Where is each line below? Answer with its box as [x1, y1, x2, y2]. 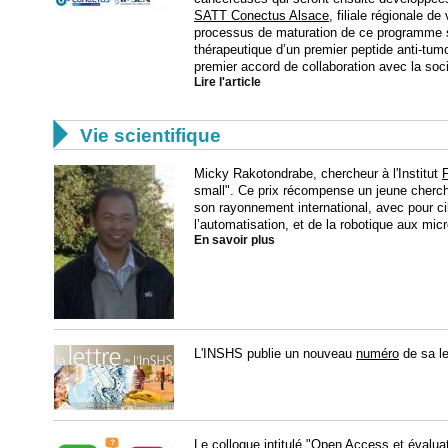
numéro [356, 346, 399, 362]
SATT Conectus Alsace [194, 8, 329, 24]
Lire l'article [194, 76, 261, 89]
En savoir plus [194, 234, 275, 247]
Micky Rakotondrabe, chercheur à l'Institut [194, 166, 442, 182]
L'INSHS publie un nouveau [194, 346, 356, 362]
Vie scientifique [80, 125, 221, 147]
